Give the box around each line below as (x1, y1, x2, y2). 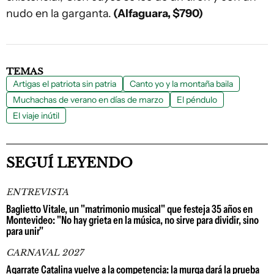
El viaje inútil (13, 110, 59, 121)
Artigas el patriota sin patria (13, 78, 116, 89)
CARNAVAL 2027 (6, 247, 83, 258)
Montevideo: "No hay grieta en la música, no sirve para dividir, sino (6, 213, 259, 227)
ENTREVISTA (6, 187, 68, 198)
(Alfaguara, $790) (111, 7, 203, 20)
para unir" (6, 224, 43, 238)
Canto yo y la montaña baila (130, 78, 233, 89)
